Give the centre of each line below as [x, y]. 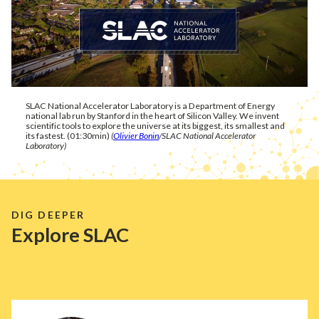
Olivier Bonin [136, 135]
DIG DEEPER [48, 214]
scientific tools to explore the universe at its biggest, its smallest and [155, 125]
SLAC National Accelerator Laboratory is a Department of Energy [150, 105]
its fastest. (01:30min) [68, 135]
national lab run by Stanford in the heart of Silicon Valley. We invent [152, 115]
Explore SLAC [70, 234]
